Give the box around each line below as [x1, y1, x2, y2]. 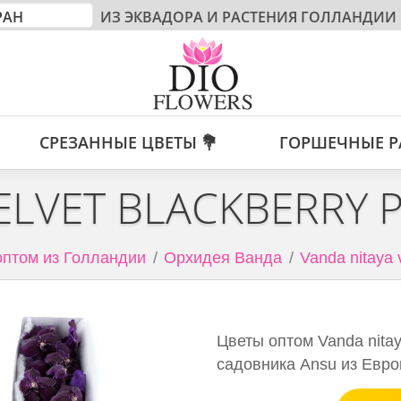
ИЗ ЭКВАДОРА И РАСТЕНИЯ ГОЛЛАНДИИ [97, 7, 397, 27]
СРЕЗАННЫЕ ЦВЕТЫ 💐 [38, 132, 218, 153]
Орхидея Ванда [163, 249, 282, 267]
